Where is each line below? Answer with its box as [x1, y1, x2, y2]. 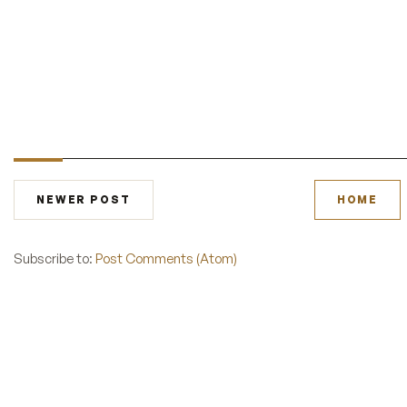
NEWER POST [36, 193, 131, 207]
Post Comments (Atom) [95, 250, 237, 267]
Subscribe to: [14, 250, 95, 267]
